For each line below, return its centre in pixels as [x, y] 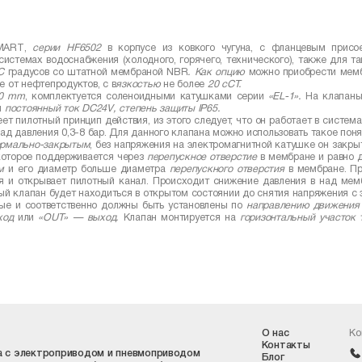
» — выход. [93, 217]
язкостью [138, 84]
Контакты [286, 346]
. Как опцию [217, 72]
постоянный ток [43, 108]
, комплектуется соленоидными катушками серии [146, 96]
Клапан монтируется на [181, 217]
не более [184, 84]
